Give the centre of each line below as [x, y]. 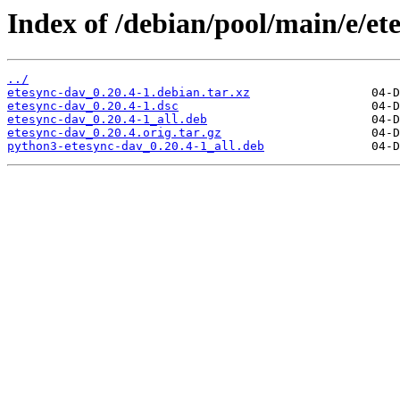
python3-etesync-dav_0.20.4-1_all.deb [136, 146]
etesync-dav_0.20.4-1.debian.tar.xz [129, 93]
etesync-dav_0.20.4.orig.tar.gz [114, 133]
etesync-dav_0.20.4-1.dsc [93, 106]
